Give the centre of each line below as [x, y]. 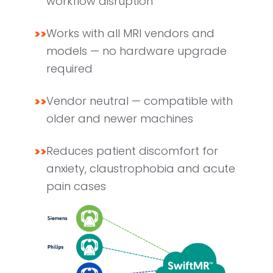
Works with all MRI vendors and [130, 33]
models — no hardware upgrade [136, 51]
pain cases [76, 186]
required [69, 69]
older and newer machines [120, 119]
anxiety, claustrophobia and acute [141, 168]
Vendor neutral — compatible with [140, 101]
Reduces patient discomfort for [132, 151]
